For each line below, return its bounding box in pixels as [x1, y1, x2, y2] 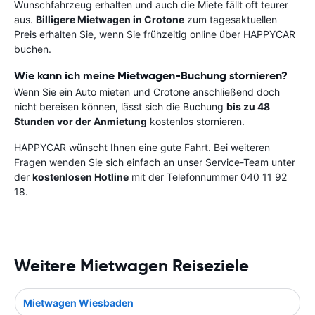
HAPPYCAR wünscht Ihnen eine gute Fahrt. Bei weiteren [14, 141, 270, 154]
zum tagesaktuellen [184, 13, 277, 26]
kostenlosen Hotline [32, 171, 129, 184]
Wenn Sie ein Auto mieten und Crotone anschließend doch [14, 86, 280, 98]
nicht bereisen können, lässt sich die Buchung [14, 101, 226, 113]
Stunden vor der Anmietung [14, 115, 147, 128]
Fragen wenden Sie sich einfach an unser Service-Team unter [14, 156, 295, 169]
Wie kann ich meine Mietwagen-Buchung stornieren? [14, 68, 288, 84]
